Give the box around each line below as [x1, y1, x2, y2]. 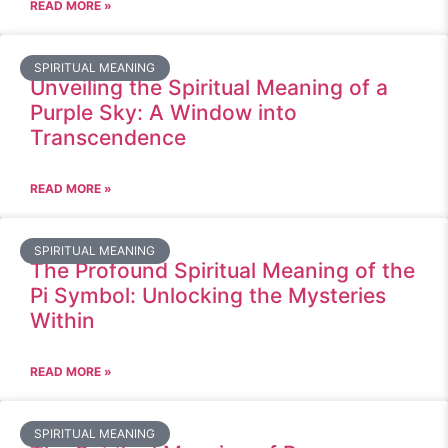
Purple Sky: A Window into [30, 100, 297, 125]
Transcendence [30, 125, 186, 150]
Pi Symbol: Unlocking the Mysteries [30, 283, 386, 308]
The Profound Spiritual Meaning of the [30, 258, 415, 283]
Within [30, 308, 95, 333]
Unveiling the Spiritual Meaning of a [30, 75, 388, 100]
